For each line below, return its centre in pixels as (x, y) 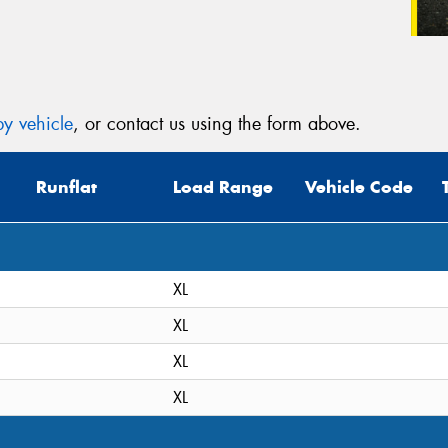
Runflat (66, 187)
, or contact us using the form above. (217, 123)
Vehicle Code (359, 187)
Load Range (223, 187)
